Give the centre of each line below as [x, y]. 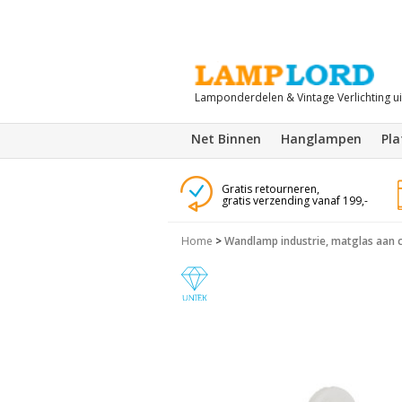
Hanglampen [321, 139]
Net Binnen [226, 139]
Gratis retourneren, [270, 189]
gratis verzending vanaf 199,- [294, 201]
